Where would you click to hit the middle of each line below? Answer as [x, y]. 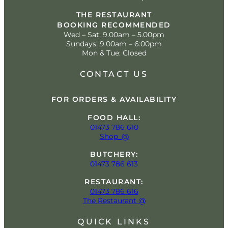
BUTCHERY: [114, 154]
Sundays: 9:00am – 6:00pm [114, 44]
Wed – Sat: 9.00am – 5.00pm [114, 34]
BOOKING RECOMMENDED [114, 25]
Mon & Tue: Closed [114, 53]
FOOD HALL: [114, 118]
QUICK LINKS [114, 222]
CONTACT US [114, 74]
